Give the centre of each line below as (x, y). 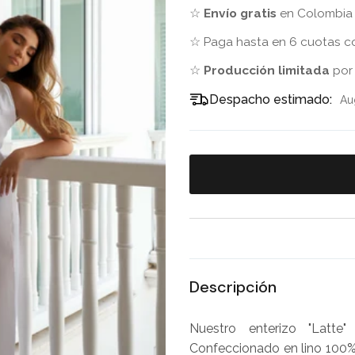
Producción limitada (267, 70)
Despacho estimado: (271, 99)
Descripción (233, 287)
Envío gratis (240, 13)
